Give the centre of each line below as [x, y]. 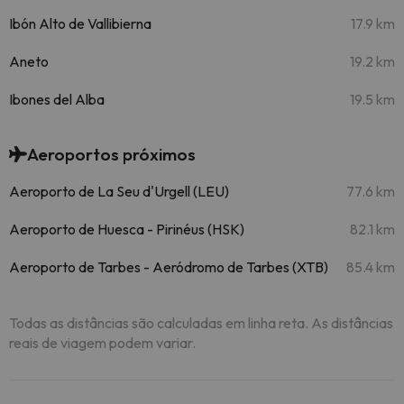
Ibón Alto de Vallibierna [80, 23]
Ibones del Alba [57, 99]
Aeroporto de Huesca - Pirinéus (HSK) [127, 229]
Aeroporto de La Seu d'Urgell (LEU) [119, 191]
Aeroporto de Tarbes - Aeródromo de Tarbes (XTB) [169, 267]
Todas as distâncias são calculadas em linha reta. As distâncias [201, 323]
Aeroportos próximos [111, 154]
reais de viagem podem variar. [102, 343]
